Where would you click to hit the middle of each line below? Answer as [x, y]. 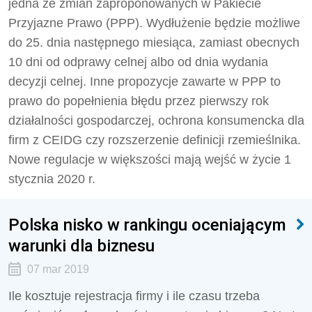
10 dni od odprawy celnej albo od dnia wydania [138, 62]
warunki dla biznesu [81, 245]
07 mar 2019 [58, 269]
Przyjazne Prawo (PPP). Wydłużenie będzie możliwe [154, 23]
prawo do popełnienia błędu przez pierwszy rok [139, 101]
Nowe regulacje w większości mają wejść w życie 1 [150, 159]
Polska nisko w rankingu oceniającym [147, 225]
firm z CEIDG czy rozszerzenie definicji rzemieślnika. [155, 140]
